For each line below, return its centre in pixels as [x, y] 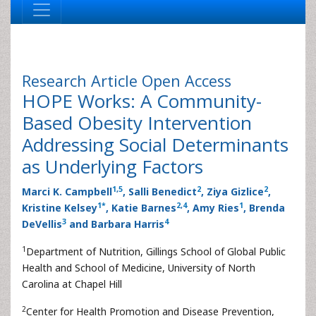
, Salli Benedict [160, 192]
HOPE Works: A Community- [142, 101]
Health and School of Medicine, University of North [139, 268]
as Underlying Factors [113, 166]
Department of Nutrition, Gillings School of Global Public [156, 251]
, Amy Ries [213, 208]
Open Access [187, 81]
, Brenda [264, 208]
